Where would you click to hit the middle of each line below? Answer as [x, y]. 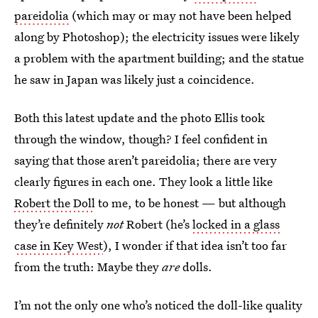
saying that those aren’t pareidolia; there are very [146, 160]
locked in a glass [236, 224]
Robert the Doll [55, 202]
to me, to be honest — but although [191, 202]
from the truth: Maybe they [88, 266]
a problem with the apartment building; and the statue [159, 57]
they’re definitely [60, 224]
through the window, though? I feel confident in [141, 138]
